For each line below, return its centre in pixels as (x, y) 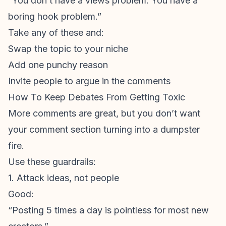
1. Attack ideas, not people (64, 178)
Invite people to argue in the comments (89, 81)
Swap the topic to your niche (68, 49)
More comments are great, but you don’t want (104, 113)
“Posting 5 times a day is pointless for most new (108, 210)
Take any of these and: (56, 33)
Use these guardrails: (52, 162)
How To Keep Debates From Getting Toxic (97, 97)
